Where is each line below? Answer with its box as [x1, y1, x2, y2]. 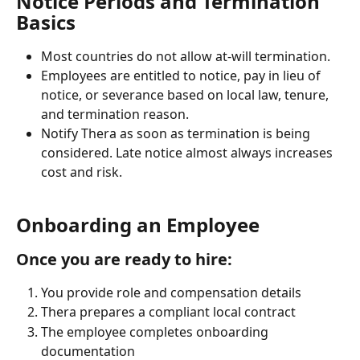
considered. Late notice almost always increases [41, 144, 336, 162]
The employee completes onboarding [41, 322, 272, 341]
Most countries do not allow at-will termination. [41, 47, 333, 65]
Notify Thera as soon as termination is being [41, 125, 313, 143]
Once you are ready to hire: [16, 247, 232, 270]
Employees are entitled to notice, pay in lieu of [41, 67, 324, 85]
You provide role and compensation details [41, 283, 301, 301]
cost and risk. [41, 163, 122, 182]
